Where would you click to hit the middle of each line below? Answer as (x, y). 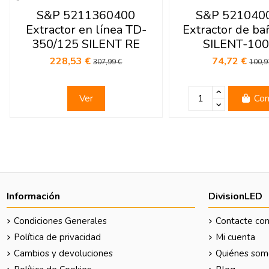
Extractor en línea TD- (86, 29)
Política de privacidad (58, 237)
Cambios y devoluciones (64, 254)
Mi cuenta (236, 237)
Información (34, 196)
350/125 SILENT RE (86, 44)
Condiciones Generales (61, 221)
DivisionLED (236, 196)
